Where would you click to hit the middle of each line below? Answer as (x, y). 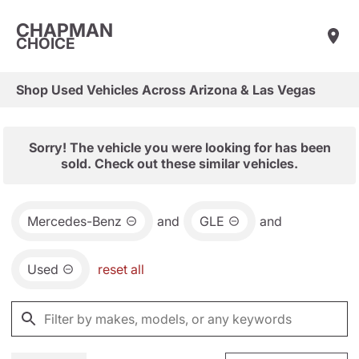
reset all (121, 269)
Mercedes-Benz (75, 221)
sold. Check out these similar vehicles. (179, 163)
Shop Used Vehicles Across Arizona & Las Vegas (166, 90)
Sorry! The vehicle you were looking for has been (179, 147)
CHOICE (46, 43)
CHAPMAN (65, 30)
